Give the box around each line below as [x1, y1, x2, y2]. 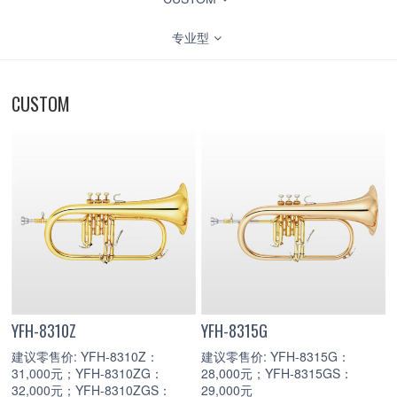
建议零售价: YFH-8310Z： [12, 346, 159, 365]
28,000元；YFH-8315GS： [201, 363, 353, 382]
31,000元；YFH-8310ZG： [12, 363, 163, 382]
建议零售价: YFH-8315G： [201, 346, 350, 365]
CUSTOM [12, 90, 70, 117]
